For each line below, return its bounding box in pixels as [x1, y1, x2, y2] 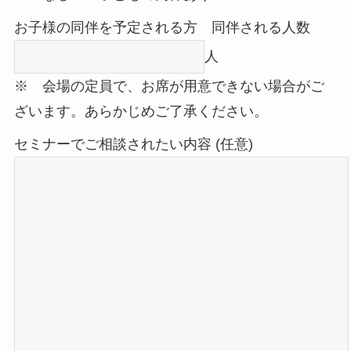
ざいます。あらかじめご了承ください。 [13, 103, 268, 119]
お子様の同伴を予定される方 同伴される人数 [13, 19, 310, 35]
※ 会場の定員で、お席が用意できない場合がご [13, 78, 324, 94]
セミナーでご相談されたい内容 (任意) [13, 136, 253, 152]
